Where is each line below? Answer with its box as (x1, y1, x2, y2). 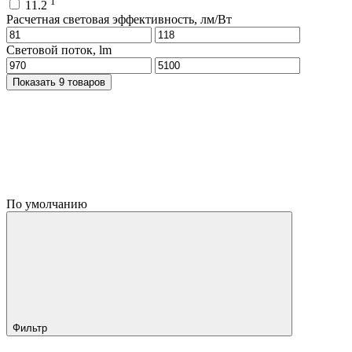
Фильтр (13, 321, 50, 334)
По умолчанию (6, 196, 90, 211)
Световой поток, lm (6, 42, 112, 57)
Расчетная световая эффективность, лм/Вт (6, 12, 232, 26)
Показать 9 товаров (59, 75, 105, 88)
